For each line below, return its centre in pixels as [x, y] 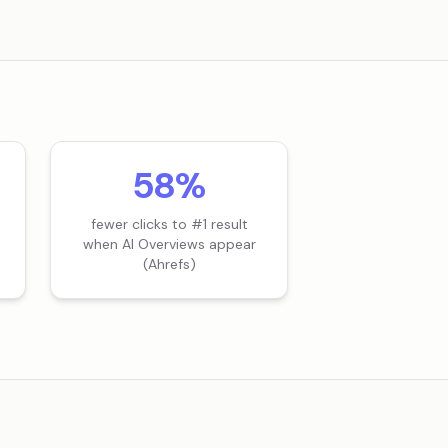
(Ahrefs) [169, 264]
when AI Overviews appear [169, 244]
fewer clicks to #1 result [169, 224]
